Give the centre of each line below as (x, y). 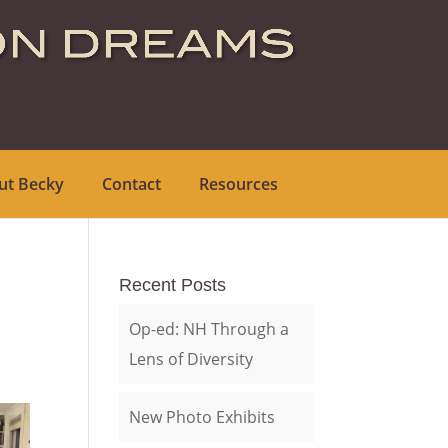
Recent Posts (173, 285)
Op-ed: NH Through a (209, 329)
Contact (131, 184)
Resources (238, 184)
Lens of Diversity (191, 359)
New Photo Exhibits (202, 417)
